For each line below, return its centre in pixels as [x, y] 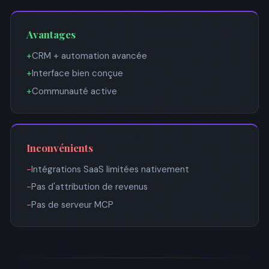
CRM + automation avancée [89, 56]
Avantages [51, 34]
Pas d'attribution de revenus [89, 187]
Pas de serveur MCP [72, 204]
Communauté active [74, 91]
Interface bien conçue [77, 74]
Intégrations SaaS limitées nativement [110, 169]
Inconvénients [59, 147]
